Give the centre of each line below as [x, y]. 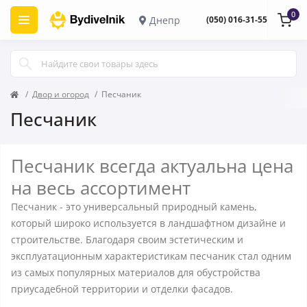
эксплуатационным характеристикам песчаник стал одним [151, 256]
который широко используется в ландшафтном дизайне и [148, 223]
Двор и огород [61, 94]
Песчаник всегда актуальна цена [152, 166]
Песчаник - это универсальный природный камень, [134, 207]
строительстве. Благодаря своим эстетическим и [127, 240]
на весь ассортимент [101, 188]
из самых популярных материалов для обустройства [136, 272]
